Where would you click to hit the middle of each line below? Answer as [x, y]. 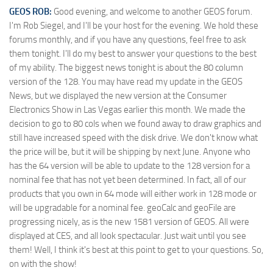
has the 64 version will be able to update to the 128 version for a [129, 165]
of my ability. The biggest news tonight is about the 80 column [126, 67]
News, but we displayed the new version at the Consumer [118, 95]
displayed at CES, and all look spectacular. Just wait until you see [128, 236]
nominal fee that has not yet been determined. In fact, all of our [128, 179]
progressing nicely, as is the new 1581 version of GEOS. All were [129, 222]
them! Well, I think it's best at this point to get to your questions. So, [136, 250]
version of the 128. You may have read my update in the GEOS [126, 81]
